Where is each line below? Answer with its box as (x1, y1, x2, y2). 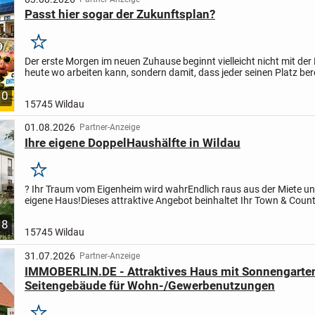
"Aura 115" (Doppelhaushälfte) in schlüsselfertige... (24, 206, 245, 218)
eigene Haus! (24, 195, 81, 207)
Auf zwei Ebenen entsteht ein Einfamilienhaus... (24, 77, 230, 89)
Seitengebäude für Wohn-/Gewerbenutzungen (24, 278, 275, 292)
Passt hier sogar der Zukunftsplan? (24, 7, 215, 22)
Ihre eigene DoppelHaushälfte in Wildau (24, 135, 240, 150)
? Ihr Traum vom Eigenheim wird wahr (24, 184, 188, 195)
